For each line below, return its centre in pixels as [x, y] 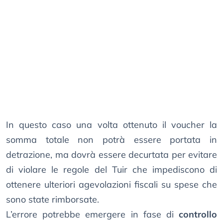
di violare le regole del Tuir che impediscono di [111, 170]
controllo [198, 215]
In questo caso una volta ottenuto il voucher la [111, 125]
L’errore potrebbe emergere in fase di [92, 215]
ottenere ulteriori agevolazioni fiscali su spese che [111, 185]
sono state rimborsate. [53, 200]
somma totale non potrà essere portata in [111, 140]
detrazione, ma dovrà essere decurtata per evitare [111, 155]
